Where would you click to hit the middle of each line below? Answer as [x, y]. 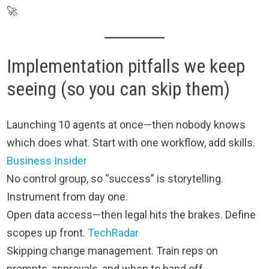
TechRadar [113, 233]
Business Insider [47, 161]
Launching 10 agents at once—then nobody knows [126, 125]
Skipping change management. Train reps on [113, 251]
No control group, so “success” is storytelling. [115, 179]
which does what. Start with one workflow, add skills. [131, 143]
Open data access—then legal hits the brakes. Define [131, 215]
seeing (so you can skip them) [119, 89]
